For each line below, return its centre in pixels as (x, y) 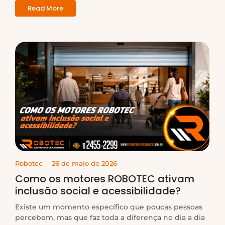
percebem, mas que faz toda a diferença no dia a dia (110, 217)
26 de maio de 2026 (84, 163)
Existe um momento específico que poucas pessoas (109, 207)
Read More (45, 8)
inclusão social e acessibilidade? (98, 191)
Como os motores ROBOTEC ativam (105, 179)
